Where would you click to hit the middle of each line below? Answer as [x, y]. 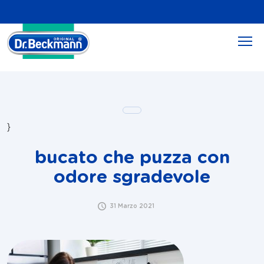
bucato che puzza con [132, 158]
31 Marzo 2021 [132, 206]
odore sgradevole [132, 177]
